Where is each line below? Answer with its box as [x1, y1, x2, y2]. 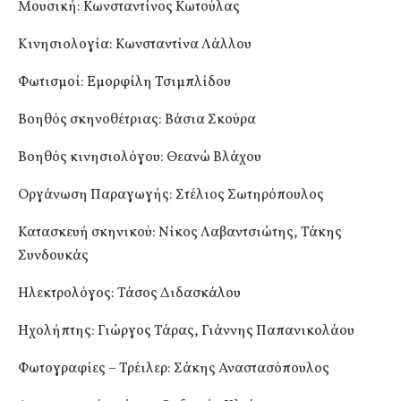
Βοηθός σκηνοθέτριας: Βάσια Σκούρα [18, 110, 256, 131]
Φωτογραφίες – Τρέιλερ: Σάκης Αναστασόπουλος [18, 359, 329, 380]
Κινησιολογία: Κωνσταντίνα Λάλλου [18, 35, 252, 55]
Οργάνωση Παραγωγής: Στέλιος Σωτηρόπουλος [18, 185, 324, 206]
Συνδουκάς [18, 246, 89, 267]
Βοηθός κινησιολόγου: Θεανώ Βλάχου [18, 148, 261, 168]
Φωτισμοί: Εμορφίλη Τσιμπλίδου [18, 73, 231, 93]
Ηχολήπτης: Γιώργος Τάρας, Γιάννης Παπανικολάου [18, 321, 354, 342]
